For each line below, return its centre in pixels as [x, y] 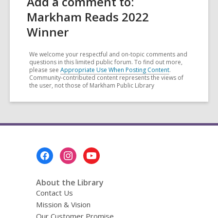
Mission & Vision [63, 204]
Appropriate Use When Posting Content [115, 70]
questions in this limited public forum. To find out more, [106, 62]
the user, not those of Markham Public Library [92, 85]
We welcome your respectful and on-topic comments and [108, 54]
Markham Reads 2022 [88, 17]
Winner [48, 32]
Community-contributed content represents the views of [106, 77]
